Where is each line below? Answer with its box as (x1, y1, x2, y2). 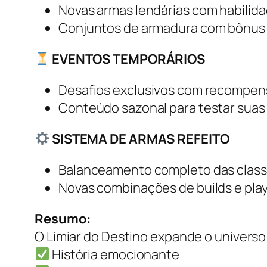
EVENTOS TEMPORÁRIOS (49, 49, 206, 68)
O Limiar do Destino (35, 227, 148, 246)
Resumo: (35, 209, 92, 228)
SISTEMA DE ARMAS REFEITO (49, 129, 229, 148)
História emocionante (49, 245, 179, 263)
